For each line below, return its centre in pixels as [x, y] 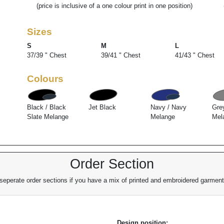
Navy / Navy [168, 107]
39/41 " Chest [121, 55]
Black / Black [47, 107]
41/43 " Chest [194, 55]
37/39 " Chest [47, 55]
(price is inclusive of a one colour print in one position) [114, 6]
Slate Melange [48, 117]
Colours [45, 78]
